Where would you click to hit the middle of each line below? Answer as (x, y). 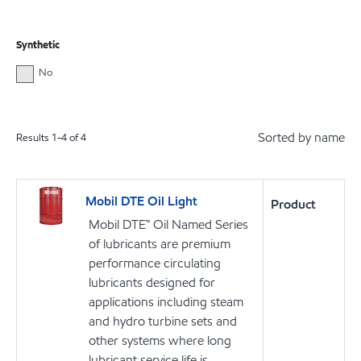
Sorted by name (301, 138)
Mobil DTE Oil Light (141, 201)
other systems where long (160, 341)
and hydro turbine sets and (163, 322)
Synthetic (38, 45)
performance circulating (155, 263)
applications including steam (166, 302)
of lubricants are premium (160, 244)
